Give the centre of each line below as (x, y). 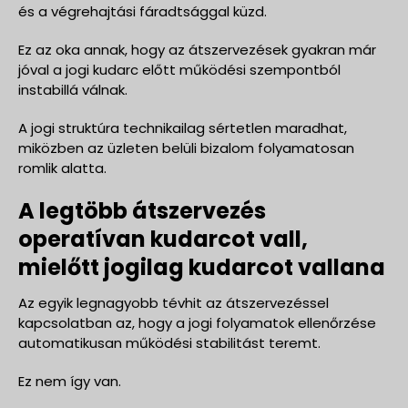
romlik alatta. (62, 168)
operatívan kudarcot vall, (163, 239)
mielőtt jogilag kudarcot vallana (202, 267)
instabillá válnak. (73, 89)
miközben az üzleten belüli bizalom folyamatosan (186, 148)
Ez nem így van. (70, 381)
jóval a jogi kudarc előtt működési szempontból (179, 69)
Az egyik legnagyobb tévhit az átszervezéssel (173, 302)
